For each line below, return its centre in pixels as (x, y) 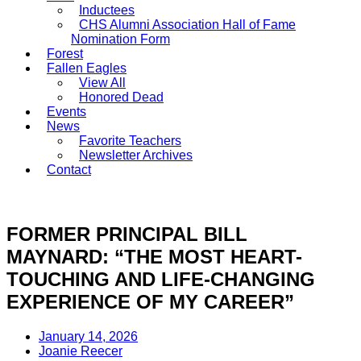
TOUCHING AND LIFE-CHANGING (161, 279)
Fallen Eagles (87, 68)
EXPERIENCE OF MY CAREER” (150, 301)
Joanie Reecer (81, 351)
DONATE (56, 198)
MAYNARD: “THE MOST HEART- (154, 256)
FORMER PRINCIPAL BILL (127, 234)
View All (102, 83)
